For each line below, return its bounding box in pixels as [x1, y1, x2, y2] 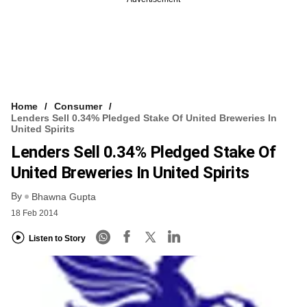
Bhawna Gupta [32, 191, 96, 203]
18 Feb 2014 [11, 208, 58, 219]
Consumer [54, 100, 102, 112]
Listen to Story [29, 233, 86, 243]
